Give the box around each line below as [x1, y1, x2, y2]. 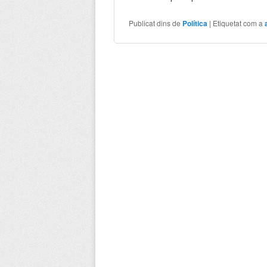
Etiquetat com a [213, 17, 263, 28]
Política [182, 17, 208, 29]
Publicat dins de [129, 17, 181, 28]
